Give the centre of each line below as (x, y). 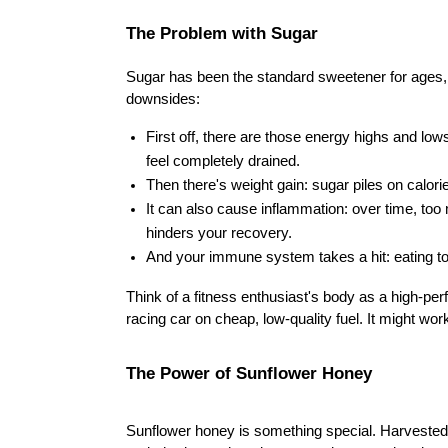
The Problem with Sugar (222, 33)
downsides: (163, 99)
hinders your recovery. (219, 233)
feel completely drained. (223, 161)
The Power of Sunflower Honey (249, 373)
